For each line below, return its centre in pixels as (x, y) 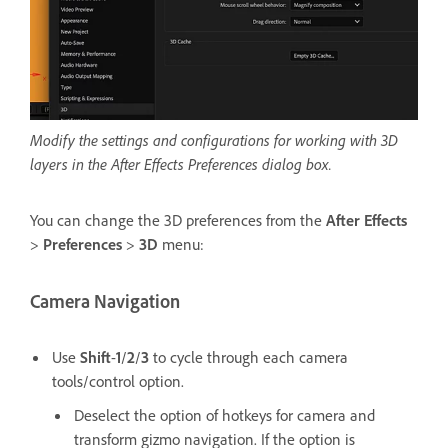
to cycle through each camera (248, 356)
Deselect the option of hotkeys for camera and (224, 414)
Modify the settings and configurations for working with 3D (214, 140)
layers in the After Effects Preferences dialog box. (181, 164)
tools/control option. (118, 380)
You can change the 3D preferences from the (178, 220)
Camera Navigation (105, 302)
